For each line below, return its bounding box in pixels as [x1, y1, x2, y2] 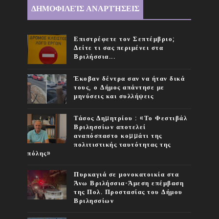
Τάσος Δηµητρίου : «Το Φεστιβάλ [74, 114, 188, 123]
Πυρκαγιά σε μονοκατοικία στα [74, 171, 179, 179]
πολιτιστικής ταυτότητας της [74, 141, 171, 149]
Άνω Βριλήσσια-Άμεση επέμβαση [74, 179, 184, 188]
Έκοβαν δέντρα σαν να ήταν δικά [74, 75, 185, 83]
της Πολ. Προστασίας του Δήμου [74, 188, 183, 197]
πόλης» [27, 150, 51, 158]
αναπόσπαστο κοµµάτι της [74, 132, 162, 140]
